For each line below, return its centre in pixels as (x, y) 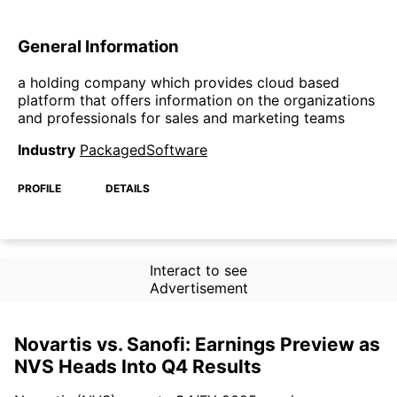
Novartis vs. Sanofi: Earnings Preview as (197, 344)
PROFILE (39, 188)
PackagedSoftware (144, 149)
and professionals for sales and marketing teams (181, 117)
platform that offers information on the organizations (196, 100)
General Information (98, 47)
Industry (47, 149)
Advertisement (198, 288)
